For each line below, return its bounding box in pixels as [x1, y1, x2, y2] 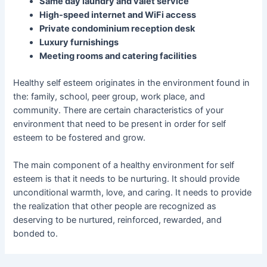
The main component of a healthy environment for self [13, 160, 235, 171]
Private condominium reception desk [39, 23, 195, 34]
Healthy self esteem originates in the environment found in [13, 77, 250, 88]
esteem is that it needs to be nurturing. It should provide [13, 173, 240, 185]
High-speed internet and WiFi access [39, 9, 197, 20]
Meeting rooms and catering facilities [39, 50, 197, 61]
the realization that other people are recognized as [13, 201, 217, 212]
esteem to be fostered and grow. [13, 132, 146, 143]
